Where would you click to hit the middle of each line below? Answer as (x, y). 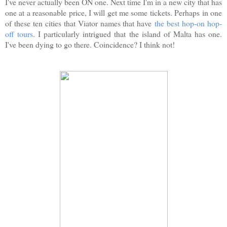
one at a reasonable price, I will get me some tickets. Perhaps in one (113, 12)
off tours (19, 33)
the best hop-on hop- (188, 23)
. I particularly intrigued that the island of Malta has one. (128, 33)
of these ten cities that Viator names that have (80, 23)
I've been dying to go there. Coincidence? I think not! (90, 44)
